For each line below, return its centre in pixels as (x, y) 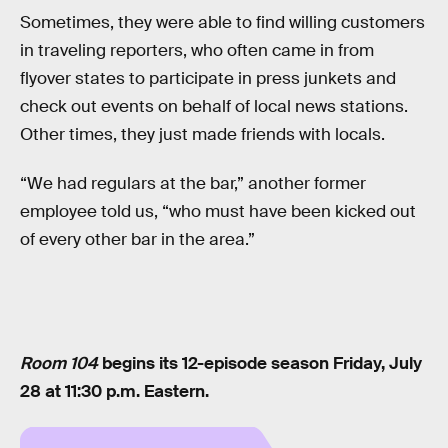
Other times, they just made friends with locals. (202, 134)
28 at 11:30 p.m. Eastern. (114, 391)
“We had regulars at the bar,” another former (193, 184)
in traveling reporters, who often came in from (197, 50)
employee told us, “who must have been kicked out (218, 212)
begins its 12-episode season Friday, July (262, 363)
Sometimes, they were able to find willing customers (222, 22)
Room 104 (61, 363)
